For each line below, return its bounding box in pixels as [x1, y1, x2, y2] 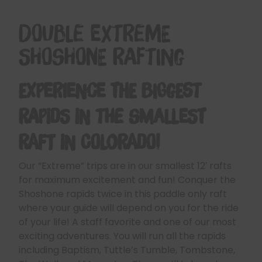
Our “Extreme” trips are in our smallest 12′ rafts [19, 159, 232, 173]
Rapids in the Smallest [19, 105, 206, 128]
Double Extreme [19, 19, 170, 47]
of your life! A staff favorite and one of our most [19, 215, 236, 229]
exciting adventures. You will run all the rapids [19, 229, 226, 243]
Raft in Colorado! [19, 130, 160, 154]
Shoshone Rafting [19, 43, 184, 70]
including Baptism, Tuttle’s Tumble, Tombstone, [19, 243, 235, 257]
